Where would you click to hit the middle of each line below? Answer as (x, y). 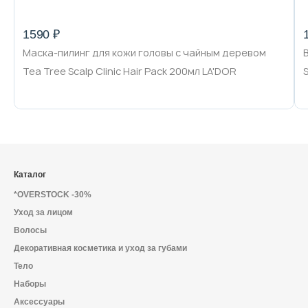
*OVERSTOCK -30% (53, 195)
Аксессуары (39, 302)
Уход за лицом (43, 212)
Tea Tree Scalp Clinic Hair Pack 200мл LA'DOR (130, 71)
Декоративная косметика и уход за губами (100, 248)
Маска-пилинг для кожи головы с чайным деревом (144, 53)
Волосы (30, 230)
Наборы (30, 284)
